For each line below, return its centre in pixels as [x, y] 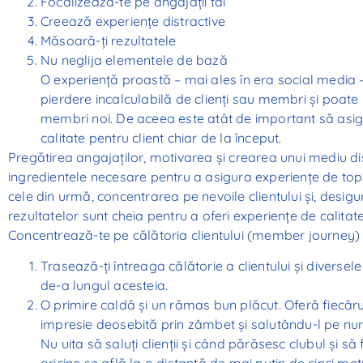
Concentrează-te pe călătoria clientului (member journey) [184, 235]
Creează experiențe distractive [133, 21]
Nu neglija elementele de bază [134, 60]
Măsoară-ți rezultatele [109, 40]
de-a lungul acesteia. [105, 285]
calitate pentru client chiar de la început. [161, 137]
